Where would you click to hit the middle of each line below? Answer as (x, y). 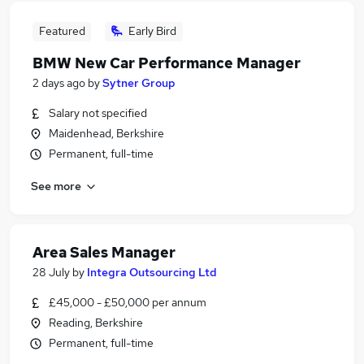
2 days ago (59, 83)
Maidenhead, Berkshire (106, 133)
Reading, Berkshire (96, 323)
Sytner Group (139, 83)
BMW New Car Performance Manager (167, 63)
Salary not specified (98, 113)
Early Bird (152, 31)
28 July (51, 272)
